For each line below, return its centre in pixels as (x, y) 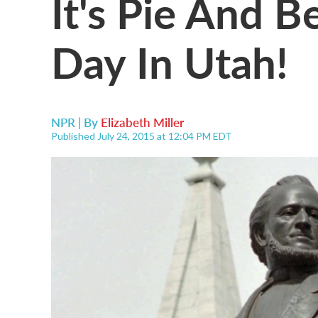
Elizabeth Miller (142, 122)
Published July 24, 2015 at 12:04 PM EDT (142, 136)
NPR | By (76, 122)
